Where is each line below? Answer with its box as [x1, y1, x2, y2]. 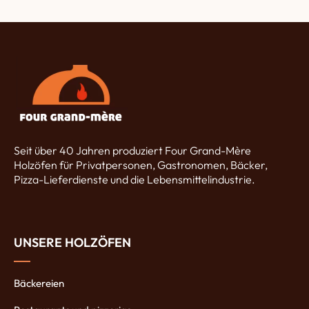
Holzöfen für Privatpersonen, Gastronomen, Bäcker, [14, 157, 268, 172]
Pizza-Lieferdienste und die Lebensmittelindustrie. [14, 172, 255, 186]
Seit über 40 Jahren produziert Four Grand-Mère [14, 143, 251, 157]
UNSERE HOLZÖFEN [14, 234, 131, 250]
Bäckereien [14, 276, 64, 290]
